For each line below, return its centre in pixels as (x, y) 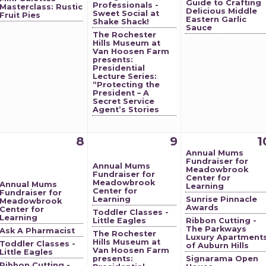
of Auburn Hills (217, 246)
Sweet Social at (126, 13)
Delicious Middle (221, 11)
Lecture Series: (125, 76)
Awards (202, 208)
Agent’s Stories (126, 110)
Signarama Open (222, 259)
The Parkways (216, 229)
